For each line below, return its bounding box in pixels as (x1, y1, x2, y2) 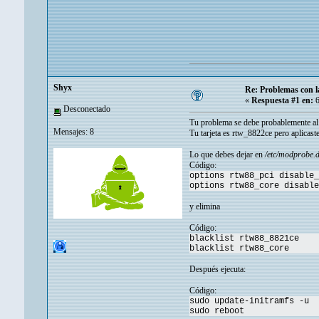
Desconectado (61, 104, 110, 115)
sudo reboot (189, 306, 244, 317)
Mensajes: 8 (53, 126, 94, 137)
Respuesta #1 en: (251, 95, 313, 106)
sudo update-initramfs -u (189, 296, 309, 307)
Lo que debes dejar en (189, 150, 265, 160)
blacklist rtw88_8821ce (189, 234, 299, 244)
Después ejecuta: (189, 264, 246, 275)
